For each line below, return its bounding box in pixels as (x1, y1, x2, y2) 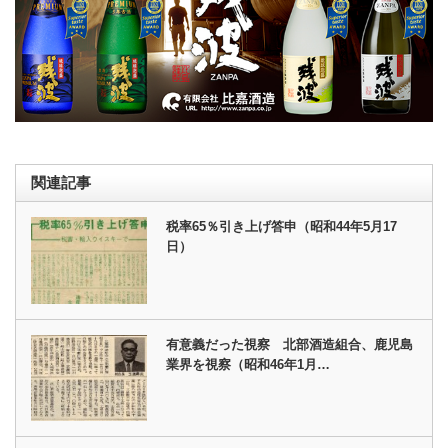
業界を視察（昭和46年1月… (166, 356, 331, 372)
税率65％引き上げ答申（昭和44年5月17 (166, 219, 398, 235)
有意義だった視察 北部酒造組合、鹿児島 (166, 336, 414, 352)
